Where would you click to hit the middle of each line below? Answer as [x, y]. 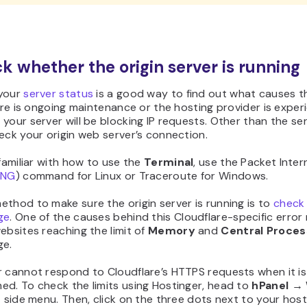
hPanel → [277, 286]
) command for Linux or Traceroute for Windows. [142, 176]
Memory [172, 231]
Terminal [169, 162]
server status [59, 94]
